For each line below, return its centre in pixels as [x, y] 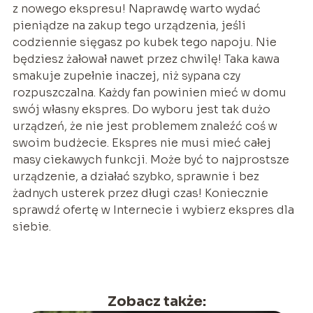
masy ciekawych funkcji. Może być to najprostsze [151, 159]
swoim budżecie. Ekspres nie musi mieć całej [141, 143]
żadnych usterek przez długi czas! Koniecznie [140, 193]
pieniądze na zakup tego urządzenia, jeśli [129, 25]
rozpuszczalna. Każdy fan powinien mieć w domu [149, 92]
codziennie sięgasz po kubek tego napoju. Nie [144, 42]
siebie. [31, 226]
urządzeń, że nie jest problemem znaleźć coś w [145, 126]
